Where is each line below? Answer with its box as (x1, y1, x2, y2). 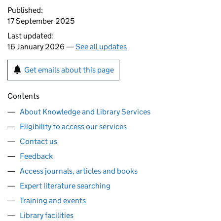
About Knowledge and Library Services (20, 107, 150, 116)
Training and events (20, 196, 86, 205)
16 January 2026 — (7, 42, 75, 51)
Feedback (20, 151, 53, 161)
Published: (7, 5, 43, 15)
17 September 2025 (7, 16, 74, 26)
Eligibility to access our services (20, 122, 127, 131)
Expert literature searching (20, 181, 110, 190)
